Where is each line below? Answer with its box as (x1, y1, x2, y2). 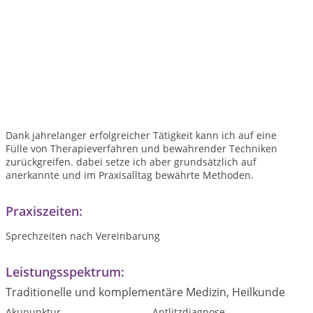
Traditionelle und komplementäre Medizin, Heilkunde (6, 284, 285, 300)
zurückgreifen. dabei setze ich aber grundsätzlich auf (6, 155, 256, 168)
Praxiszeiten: (6, 203, 82, 219)
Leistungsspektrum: (6, 263, 124, 280)
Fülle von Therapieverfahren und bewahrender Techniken (6, 142, 277, 155)
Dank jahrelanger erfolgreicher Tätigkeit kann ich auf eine (6, 129, 277, 142)
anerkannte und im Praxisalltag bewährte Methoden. (6, 168, 254, 182)
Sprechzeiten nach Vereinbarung (6, 229, 160, 242)
